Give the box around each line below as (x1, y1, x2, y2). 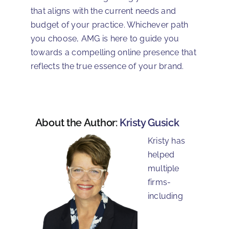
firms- (147, 177, 171, 187)
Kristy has (147, 135, 186, 146)
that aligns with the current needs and (31, 6, 176, 16)
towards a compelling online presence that (31, 47, 196, 57)
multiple (147, 163, 179, 173)
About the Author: (35, 116, 120, 129)
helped (147, 149, 175, 159)
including (147, 191, 183, 201)
